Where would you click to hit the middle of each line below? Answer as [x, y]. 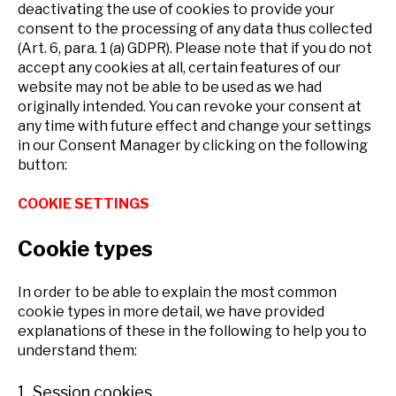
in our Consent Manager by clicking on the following [193, 146]
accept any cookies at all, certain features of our [179, 68]
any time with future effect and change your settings [194, 126]
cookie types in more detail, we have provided [171, 312]
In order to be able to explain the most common [177, 293]
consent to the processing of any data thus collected [195, 29]
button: [42, 165]
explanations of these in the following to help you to [192, 331]
